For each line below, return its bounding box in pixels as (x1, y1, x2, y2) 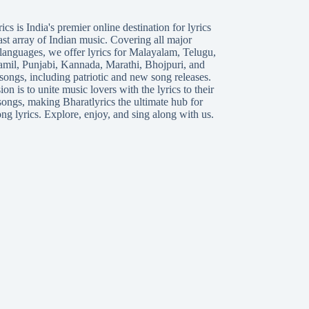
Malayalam (128, 46, 177, 59)
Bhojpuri (144, 59, 183, 71)
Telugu (182, 46, 213, 59)
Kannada (60, 59, 100, 71)
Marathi (105, 59, 139, 71)
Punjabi (21, 59, 55, 71)
